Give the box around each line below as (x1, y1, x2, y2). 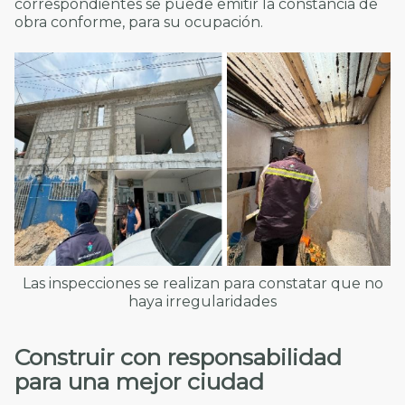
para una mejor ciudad (14, 367, 264, 395)
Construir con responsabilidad (14, 343, 342, 371)
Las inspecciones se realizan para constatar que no (22, 275, 383, 293)
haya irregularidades (128, 293, 277, 311)
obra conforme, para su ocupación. (14, 13, 263, 31)
